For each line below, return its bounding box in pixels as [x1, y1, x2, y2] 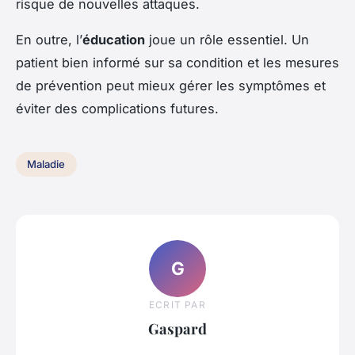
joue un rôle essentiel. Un [145, 31, 309, 48]
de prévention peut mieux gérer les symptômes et [16, 77, 326, 94]
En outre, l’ [16, 31, 82, 48]
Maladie [27, 158, 66, 171]
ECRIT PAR [149, 299, 206, 311]
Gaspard [148, 319, 207, 339]
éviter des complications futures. [16, 100, 219, 116]
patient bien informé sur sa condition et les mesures [16, 54, 339, 71]
